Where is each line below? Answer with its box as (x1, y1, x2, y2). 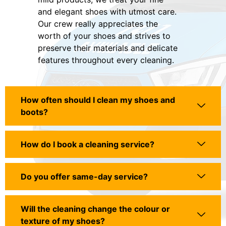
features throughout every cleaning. (38, 55, 174, 66)
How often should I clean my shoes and (21, 95, 175, 105)
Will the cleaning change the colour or (21, 204, 170, 214)
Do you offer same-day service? (21, 172, 148, 182)
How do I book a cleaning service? (21, 139, 154, 150)
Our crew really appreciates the (38, 19, 158, 29)
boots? (21, 107, 48, 118)
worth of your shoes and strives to (38, 31, 171, 41)
